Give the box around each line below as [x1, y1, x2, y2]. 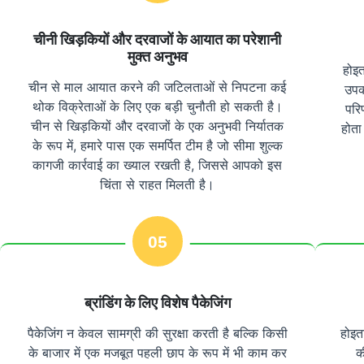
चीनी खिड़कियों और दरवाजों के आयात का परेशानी [33, 31, 282, 49]
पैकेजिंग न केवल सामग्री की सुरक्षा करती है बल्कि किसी [27, 325, 288, 342]
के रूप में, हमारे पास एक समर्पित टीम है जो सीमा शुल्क [32, 137, 283, 154]
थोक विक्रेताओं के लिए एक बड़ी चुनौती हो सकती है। [32, 98, 283, 115]
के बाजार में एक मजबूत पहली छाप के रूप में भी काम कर [28, 344, 287, 362]
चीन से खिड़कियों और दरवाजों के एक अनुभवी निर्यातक [31, 118, 284, 135]
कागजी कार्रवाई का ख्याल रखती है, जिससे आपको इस [32, 157, 283, 174]
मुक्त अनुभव [127, 48, 188, 66]
